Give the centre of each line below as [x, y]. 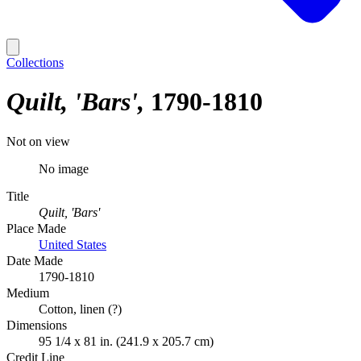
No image [64, 168]
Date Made [35, 260]
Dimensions [37, 325]
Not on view [38, 141]
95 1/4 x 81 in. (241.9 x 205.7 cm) [126, 341]
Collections [35, 62]
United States [73, 244]
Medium [28, 293]
